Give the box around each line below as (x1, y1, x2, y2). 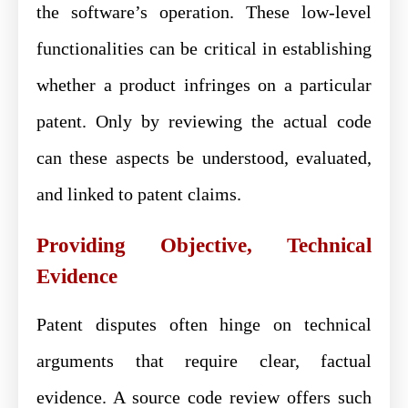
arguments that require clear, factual (36, 350, 372, 371)
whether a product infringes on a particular (36, 74, 372, 95)
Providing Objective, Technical (36, 233, 372, 257)
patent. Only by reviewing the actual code (36, 110, 372, 131)
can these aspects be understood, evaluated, (36, 147, 372, 168)
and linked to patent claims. (36, 183, 241, 204)
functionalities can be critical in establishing (36, 37, 372, 58)
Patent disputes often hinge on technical (36, 313, 372, 334)
